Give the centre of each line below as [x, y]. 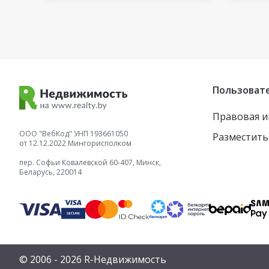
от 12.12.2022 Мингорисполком [75, 144]
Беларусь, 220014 [50, 172]
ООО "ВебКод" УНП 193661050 [74, 134]
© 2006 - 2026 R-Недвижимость [93, 260]
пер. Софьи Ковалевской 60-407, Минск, [90, 163]
